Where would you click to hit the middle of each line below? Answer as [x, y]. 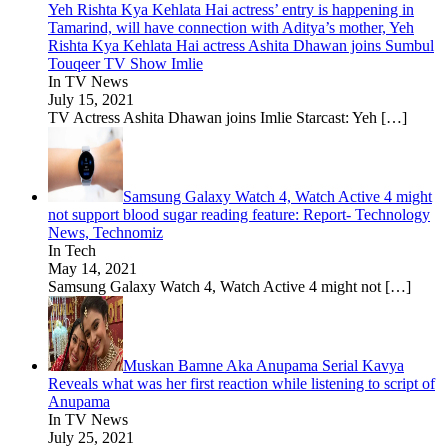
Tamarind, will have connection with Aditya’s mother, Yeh [231, 27]
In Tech [72, 250]
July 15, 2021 [91, 99]
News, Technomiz [105, 232]
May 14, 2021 [92, 268]
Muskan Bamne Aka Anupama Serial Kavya [263, 365]
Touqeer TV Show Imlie [125, 63]
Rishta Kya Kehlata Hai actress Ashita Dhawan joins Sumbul [241, 45]
